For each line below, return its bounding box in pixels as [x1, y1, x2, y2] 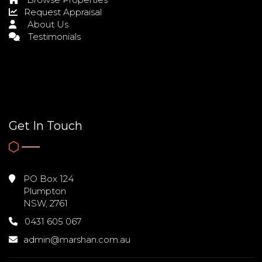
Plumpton [23, 185, 66, 196]
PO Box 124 [21, 173, 74, 184]
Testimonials [26, 31, 81, 43]
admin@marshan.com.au [23, 233, 130, 245]
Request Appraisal [22, 6, 102, 18]
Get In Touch [9, 119, 82, 133]
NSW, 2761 [23, 197, 68, 209]
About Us [25, 19, 68, 30]
